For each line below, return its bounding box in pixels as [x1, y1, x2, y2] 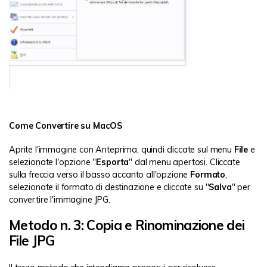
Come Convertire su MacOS [9, 120, 123, 131]
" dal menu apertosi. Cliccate [129, 156, 240, 167]
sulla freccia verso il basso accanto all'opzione [9, 169, 191, 180]
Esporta [96, 156, 129, 167]
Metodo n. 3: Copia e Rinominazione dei [9, 216, 245, 234]
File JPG [9, 232, 55, 250]
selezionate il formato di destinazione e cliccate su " [9, 181, 209, 193]
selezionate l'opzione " [9, 156, 97, 167]
